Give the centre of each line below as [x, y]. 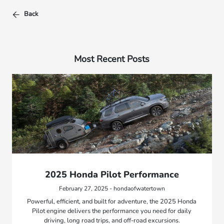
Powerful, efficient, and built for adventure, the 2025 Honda [112, 202]
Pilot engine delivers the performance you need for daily [112, 211]
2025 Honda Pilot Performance [112, 175]
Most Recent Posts [112, 59]
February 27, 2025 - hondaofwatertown [112, 189]
